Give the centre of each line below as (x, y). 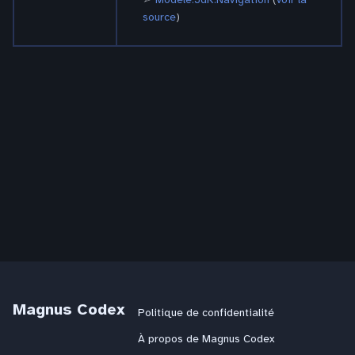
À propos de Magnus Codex (206, 338)
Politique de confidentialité (206, 312)
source (159, 17)
